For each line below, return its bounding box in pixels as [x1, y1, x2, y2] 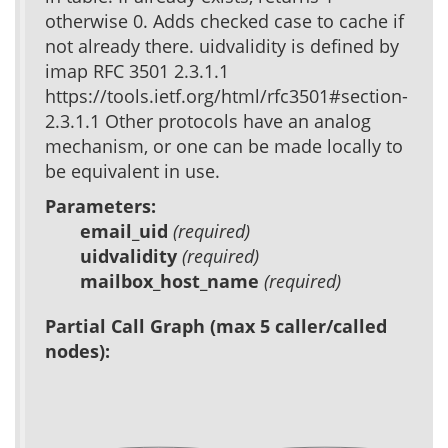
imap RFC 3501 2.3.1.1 [45, 58, 229, 83]
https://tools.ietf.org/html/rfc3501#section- [45, 83, 408, 108]
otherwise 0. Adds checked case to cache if [45, 8, 404, 33]
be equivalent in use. [45, 158, 220, 183]
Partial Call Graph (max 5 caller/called [45, 313, 387, 338]
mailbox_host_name [80, 268, 264, 293]
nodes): [45, 338, 110, 363]
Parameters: [45, 193, 156, 218]
